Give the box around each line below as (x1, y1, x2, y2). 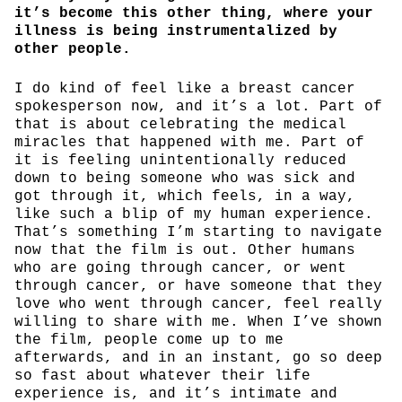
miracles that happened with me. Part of (14, 134, 364, 151)
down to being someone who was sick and (14, 170, 355, 187)
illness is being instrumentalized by (14, 22, 337, 39)
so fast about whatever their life (14, 367, 310, 384)
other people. (14, 40, 131, 57)
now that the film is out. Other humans (14, 241, 355, 258)
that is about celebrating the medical (14, 116, 346, 133)
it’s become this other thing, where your (14, 4, 373, 22)
